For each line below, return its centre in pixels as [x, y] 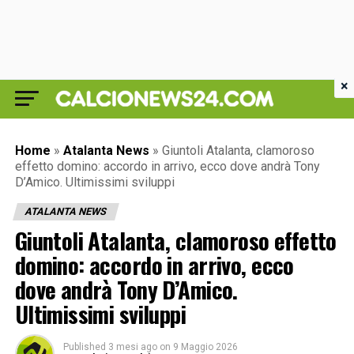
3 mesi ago [132, 347]
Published [84, 347]
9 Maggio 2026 [205, 347]
